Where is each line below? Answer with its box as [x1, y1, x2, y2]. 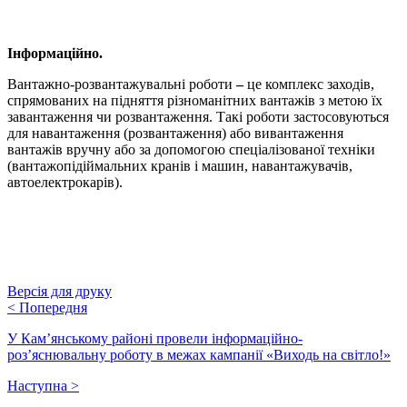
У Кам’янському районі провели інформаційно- [7, 330, 303, 346]
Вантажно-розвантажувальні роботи [7, 75, 233, 92]
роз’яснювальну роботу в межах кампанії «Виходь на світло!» [7, 346, 391, 362]
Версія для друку [7, 283, 112, 299]
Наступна [7, 377, 67, 393]
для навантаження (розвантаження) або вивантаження [7, 124, 343, 141]
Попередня [19, 299, 87, 315]
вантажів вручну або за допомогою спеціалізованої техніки [7, 141, 375, 157]
